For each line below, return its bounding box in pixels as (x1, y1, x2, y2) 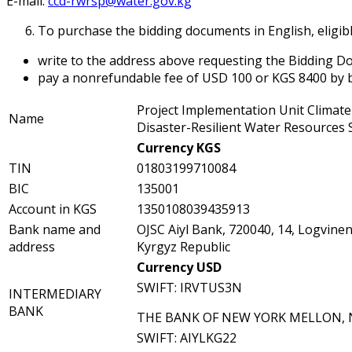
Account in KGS (9, 200, 97, 218)
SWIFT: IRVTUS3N (137, 278, 242, 296)
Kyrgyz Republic (137, 237, 230, 255)
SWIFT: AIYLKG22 (137, 328, 236, 346)
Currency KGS (137, 138, 221, 156)
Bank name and (9, 220, 101, 238)
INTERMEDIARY (9, 284, 101, 302)
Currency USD (137, 258, 222, 276)
